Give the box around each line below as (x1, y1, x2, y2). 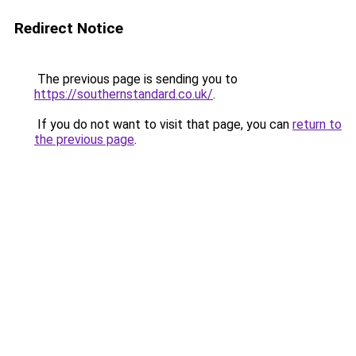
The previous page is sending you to (34, 72, 238, 87)
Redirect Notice (14, 19, 123, 37)
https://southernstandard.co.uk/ (34, 87, 213, 102)
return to (292, 117, 342, 132)
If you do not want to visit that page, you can (34, 117, 292, 132)
